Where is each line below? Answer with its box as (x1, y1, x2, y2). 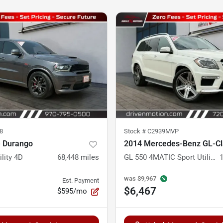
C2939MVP (147, 127, 179, 135)
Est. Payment (62, 177, 99, 185)
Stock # (124, 127, 147, 135)
